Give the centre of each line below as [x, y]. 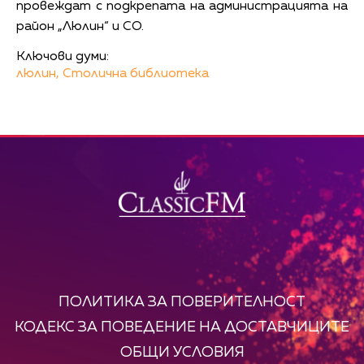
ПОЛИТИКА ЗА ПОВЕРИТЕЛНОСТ [182, 302]
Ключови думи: [63, 56]
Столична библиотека [136, 74]
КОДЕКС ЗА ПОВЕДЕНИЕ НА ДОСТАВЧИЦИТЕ [182, 327]
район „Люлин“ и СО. [80, 26]
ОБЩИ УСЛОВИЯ [182, 352]
